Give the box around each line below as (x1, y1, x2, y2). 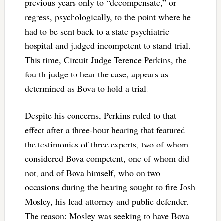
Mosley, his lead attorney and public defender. (24, 195, 189, 207)
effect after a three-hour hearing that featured (24, 123, 185, 136)
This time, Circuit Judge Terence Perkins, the (24, 53, 186, 66)
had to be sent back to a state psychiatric (24, 25, 169, 37)
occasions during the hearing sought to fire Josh (24, 181, 195, 193)
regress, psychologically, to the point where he (24, 10, 191, 23)
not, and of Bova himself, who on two (24, 166, 160, 179)
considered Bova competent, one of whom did (24, 152, 189, 164)
